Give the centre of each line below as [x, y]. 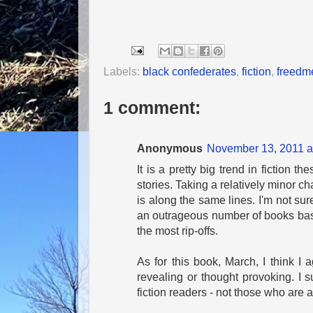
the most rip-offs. [177, 230]
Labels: [123, 71]
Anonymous [170, 148]
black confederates [189, 71]
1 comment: [152, 107]
